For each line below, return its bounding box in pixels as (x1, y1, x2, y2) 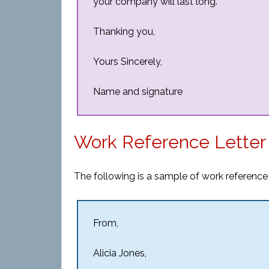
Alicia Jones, (93, 247, 147, 259)
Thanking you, (93, 26, 155, 37)
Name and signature (93, 86, 183, 97)
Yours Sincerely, (93, 56, 162, 67)
